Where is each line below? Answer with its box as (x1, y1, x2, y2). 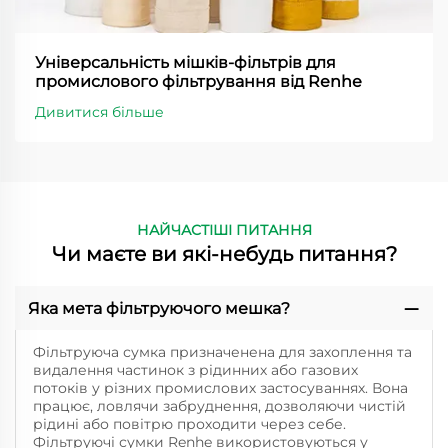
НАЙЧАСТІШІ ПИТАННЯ (136, 220, 312, 239)
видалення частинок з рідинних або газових (32, 360, 358, 379)
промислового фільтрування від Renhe (35, 71, 362, 91)
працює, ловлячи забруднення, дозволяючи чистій (32, 396, 406, 415)
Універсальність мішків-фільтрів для (35, 52, 336, 72)
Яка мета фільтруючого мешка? (27, 298, 290, 318)
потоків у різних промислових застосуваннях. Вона (32, 378, 408, 397)
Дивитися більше (35, 102, 164, 121)
